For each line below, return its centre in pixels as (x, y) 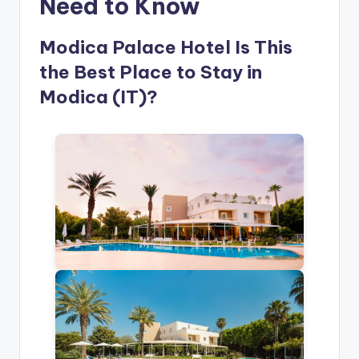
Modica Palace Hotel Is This (166, 48)
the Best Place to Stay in (151, 73)
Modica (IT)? (99, 97)
